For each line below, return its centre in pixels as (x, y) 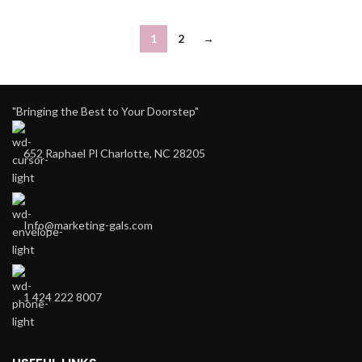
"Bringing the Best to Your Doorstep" (105, 111)
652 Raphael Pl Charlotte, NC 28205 (114, 153)
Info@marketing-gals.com (88, 225)
